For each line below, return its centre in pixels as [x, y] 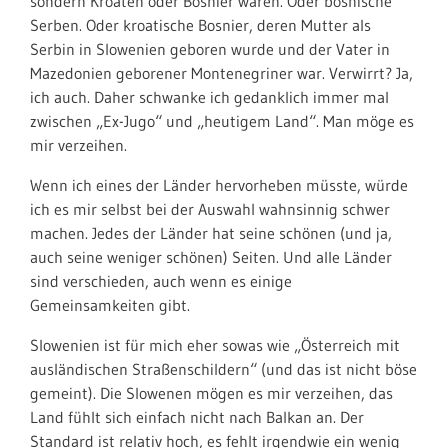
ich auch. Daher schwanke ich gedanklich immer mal [209, 97]
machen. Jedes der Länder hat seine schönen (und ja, [211, 233]
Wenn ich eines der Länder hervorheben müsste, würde [219, 185]
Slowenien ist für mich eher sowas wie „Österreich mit [215, 345]
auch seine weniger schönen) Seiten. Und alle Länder [211, 257]
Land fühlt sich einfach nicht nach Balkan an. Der [197, 417]
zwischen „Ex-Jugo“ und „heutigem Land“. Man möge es [222, 121]
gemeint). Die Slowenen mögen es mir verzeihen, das [211, 393]
